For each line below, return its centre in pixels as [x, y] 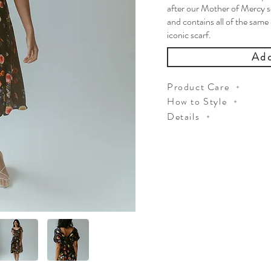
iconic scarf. [190, 34]
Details [184, 117]
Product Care [198, 87]
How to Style [197, 102]
